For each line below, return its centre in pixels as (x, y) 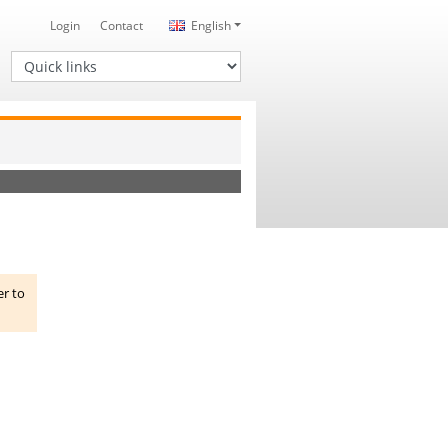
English (210, 25)
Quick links (41, 59)
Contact (121, 25)
